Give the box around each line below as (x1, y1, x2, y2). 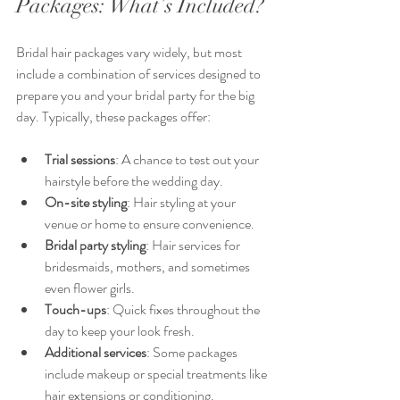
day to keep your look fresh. (45, 321, 195, 341)
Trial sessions (45, 149, 115, 170)
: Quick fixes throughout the (106, 299, 262, 320)
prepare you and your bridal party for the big (16, 85, 257, 105)
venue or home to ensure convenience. (45, 213, 254, 234)
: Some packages (146, 342, 240, 362)
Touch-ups (45, 299, 106, 320)
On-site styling (45, 192, 127, 212)
